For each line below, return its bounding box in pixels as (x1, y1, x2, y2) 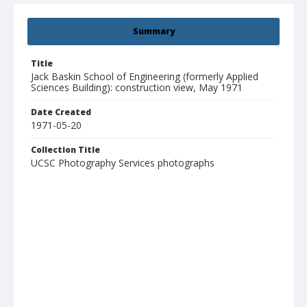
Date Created (31, 106, 91, 119)
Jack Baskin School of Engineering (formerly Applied (31, 70, 258, 84)
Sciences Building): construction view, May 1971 (31, 81, 243, 95)
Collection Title (31, 144, 100, 156)
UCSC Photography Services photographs (31, 156, 214, 170)
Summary (132, 25, 175, 38)
